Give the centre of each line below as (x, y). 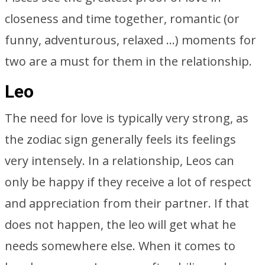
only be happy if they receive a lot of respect (128, 182)
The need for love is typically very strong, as (127, 118)
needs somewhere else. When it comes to (120, 246)
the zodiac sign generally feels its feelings (120, 139)
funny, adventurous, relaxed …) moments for (130, 40)
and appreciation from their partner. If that (127, 203)
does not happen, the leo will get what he (120, 224)
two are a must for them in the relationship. (128, 61)
